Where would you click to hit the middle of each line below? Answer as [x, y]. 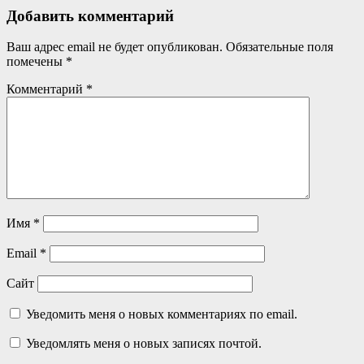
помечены [36, 62]
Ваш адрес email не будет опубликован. [115, 47]
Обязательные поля [279, 47]
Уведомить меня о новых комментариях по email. [162, 314]
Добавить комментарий [90, 15]
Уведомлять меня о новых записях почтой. [144, 344]
